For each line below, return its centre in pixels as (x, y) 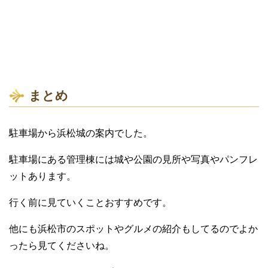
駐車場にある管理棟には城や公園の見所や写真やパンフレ (133, 160)
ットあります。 (42, 176)
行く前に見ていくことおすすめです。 (90, 203)
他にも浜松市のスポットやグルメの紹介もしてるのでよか (133, 229)
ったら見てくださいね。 (62, 246)
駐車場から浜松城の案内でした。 (81, 133)
